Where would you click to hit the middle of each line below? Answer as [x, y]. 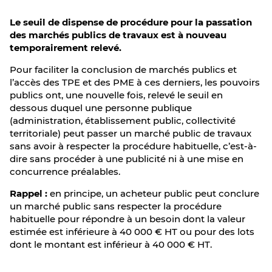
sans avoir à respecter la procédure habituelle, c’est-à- [133, 146]
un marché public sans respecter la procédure [116, 206]
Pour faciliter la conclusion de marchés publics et [123, 70]
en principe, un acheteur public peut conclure [153, 193]
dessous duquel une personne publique [101, 108]
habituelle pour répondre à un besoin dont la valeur [127, 219]
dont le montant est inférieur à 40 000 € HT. [111, 244]
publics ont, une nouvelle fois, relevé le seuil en [116, 95]
